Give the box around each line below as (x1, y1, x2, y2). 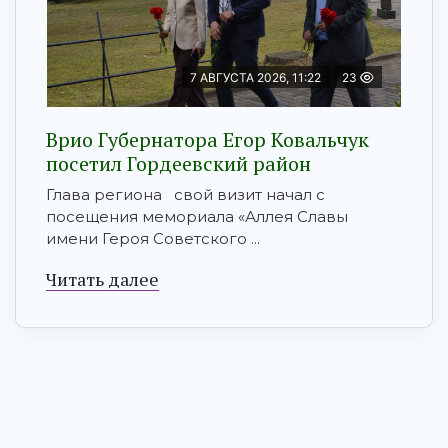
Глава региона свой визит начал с (46, 185, 325, 205)
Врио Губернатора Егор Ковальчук (46, 126, 369, 154)
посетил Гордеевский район (46, 150, 311, 178)
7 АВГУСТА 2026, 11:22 (190, 70, 321, 86)
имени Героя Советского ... (46, 229, 260, 249)
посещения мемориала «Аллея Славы (46, 207, 348, 227)
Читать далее (46, 267, 159, 292)
